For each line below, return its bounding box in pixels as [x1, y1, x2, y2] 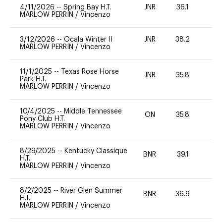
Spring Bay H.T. [63, 3, 111, 11]
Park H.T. [20, 75, 46, 83]
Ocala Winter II [64, 36, 112, 43]
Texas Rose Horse [61, 68, 119, 75]
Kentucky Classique [64, 147, 127, 155]
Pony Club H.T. [20, 115, 65, 122]
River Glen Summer [60, 187, 122, 194]
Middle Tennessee [64, 108, 122, 115]
